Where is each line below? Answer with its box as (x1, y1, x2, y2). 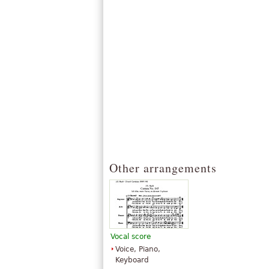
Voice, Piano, (115, 245, 160, 253)
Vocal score (110, 232, 151, 241)
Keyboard (115, 256, 149, 264)
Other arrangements (109, 160, 217, 176)
